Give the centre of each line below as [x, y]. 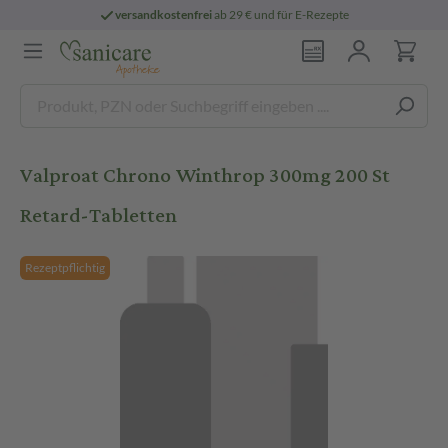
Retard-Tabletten [98, 215]
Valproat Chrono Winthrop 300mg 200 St [205, 175]
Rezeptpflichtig [65, 267]
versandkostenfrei [164, 14]
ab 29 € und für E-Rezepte [281, 14]
